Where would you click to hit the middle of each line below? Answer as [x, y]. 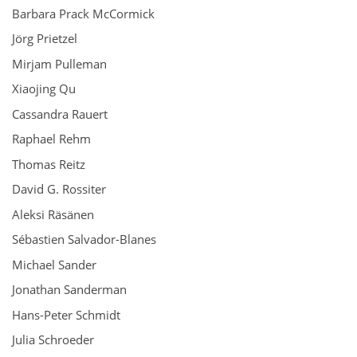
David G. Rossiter [59, 189]
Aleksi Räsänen [53, 214]
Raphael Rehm [51, 139]
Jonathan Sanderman [69, 289]
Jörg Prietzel [45, 38]
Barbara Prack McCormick [83, 13]
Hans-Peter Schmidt [66, 314]
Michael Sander [54, 264]
